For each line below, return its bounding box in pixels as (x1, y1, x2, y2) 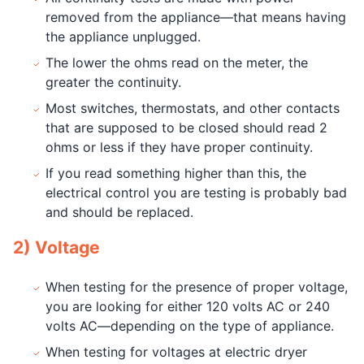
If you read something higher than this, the (45, 165, 306, 181)
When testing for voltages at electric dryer (45, 344, 307, 360)
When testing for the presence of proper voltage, (45, 279, 348, 295)
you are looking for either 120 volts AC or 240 (45, 298, 330, 314)
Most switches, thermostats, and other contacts (45, 100, 340, 116)
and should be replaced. (45, 204, 193, 220)
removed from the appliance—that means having (45, 9, 346, 25)
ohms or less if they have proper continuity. (45, 139, 313, 155)
